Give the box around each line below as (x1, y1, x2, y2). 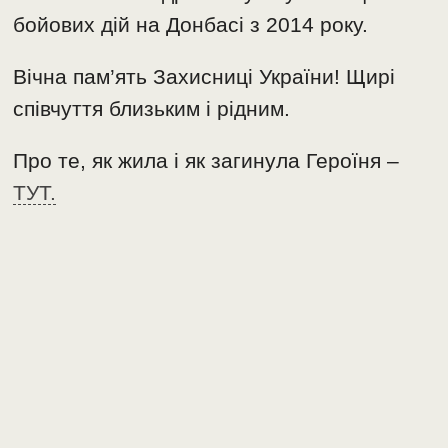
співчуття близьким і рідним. (13, 97, 291, 121)
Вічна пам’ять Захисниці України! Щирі (13, 65, 396, 89)
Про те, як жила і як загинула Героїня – (13, 149, 400, 173)
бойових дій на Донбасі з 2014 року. (13, 13, 369, 37)
